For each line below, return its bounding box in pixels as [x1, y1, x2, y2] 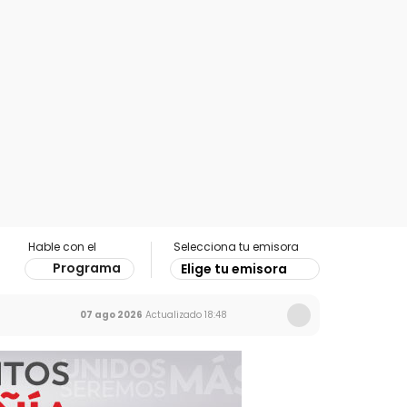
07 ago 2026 [80, 308, 143, 322]
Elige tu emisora [181, 260, 287, 278]
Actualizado [143, 308, 202, 322]
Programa [53, 259, 121, 277]
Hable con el [28, 239, 96, 254]
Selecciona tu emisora [174, 239, 299, 254]
